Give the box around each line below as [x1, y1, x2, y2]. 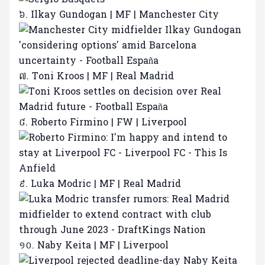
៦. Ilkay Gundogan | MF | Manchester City [19, 6, 219, 24]
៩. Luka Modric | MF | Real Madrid [19, 175, 181, 193]
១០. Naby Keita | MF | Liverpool [19, 237, 169, 254]
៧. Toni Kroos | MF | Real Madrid [19, 67, 174, 85]
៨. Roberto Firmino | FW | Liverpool [19, 114, 187, 131]
